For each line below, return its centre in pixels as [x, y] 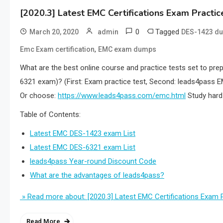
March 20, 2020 [54, 32]
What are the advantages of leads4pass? [97, 175]
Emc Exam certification [57, 49]
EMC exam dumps [127, 49]
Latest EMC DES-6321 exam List [83, 147]
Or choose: [39, 96]
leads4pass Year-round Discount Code [93, 161]
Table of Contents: [50, 114]
